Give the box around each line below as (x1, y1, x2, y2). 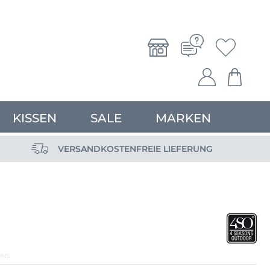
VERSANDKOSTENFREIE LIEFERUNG (58, 143, 213, 154)
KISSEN (13, 110, 57, 125)
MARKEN (155, 110, 211, 125)
